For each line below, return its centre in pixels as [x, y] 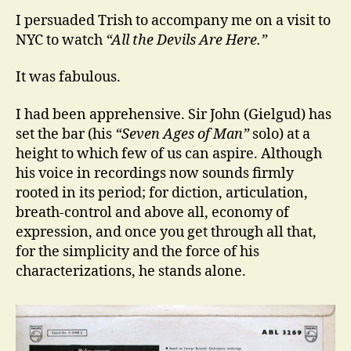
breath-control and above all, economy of [152, 212]
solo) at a [280, 134]
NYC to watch [61, 40]
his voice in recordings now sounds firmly [155, 173]
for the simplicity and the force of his [138, 251]
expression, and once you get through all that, [166, 232]
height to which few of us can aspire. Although [169, 154]
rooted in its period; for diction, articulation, [162, 193]
